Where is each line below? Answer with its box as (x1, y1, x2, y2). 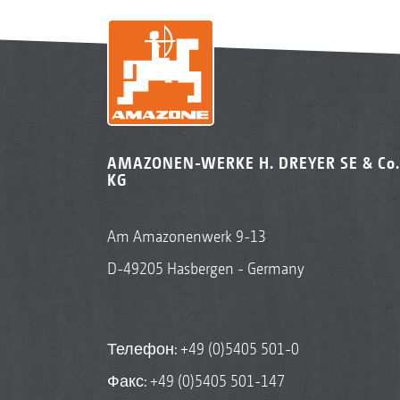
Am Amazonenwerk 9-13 (106, 227, 266, 246)
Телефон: (106, 339, 180, 358)
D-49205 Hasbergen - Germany (106, 259, 304, 278)
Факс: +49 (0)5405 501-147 (106, 371, 285, 390)
